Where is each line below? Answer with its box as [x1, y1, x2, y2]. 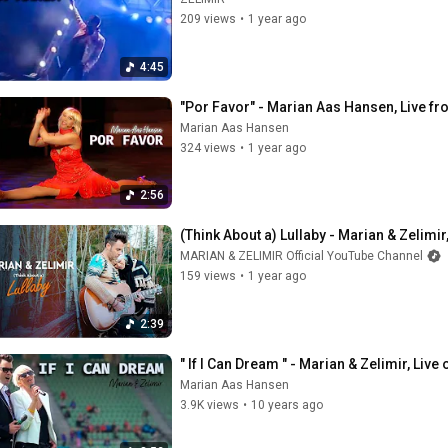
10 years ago [251, 397, 323, 412]
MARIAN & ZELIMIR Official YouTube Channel [180, 249, 423, 263]
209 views [180, 12, 236, 26]
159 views [180, 269, 236, 283]
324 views [180, 140, 236, 155]
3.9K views [180, 397, 239, 412]
